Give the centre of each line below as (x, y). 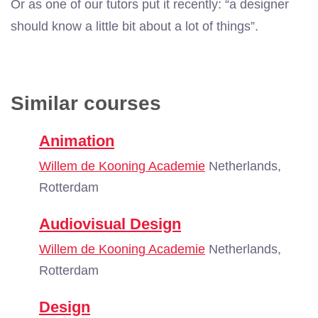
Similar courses (86, 103)
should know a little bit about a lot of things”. (135, 26)
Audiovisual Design (110, 224)
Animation (77, 141)
